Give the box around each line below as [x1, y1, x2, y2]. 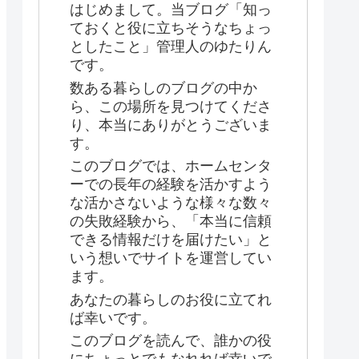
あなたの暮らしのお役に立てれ [70, 291, 272, 308]
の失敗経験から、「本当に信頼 [70, 213, 272, 230]
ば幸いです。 [70, 309, 156, 326]
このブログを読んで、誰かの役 [70, 333, 272, 349]
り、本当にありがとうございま [70, 116, 272, 133]
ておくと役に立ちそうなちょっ [70, 20, 272, 37]
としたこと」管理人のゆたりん [70, 38, 272, 55]
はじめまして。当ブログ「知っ [70, 2, 272, 18]
